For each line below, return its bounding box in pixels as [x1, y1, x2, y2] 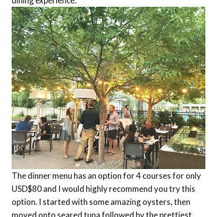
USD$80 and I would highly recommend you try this [12, 183, 195, 194]
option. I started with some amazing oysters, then [12, 196, 190, 207]
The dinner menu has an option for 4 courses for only [12, 170, 201, 181]
